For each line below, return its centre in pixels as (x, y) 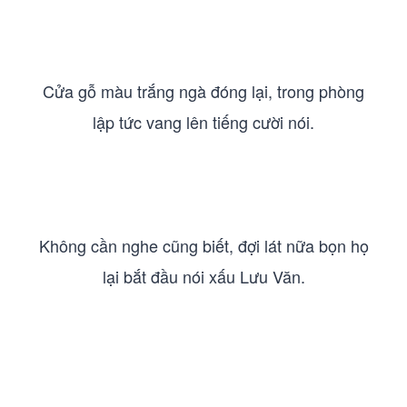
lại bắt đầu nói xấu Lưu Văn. (203, 276)
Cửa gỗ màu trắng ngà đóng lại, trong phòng (203, 91)
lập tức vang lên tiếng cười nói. (203, 122)
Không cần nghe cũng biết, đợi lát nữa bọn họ (203, 245)
